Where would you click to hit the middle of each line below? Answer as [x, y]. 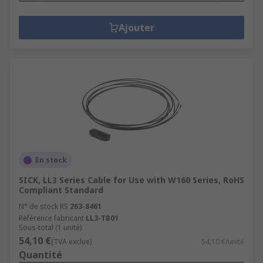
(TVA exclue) [71, 242]
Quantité [41, 255]
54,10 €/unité [223, 242]
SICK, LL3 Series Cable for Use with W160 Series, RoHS [131, 180]
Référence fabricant [51, 218]
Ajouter [136, 28]
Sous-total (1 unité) [50, 227]
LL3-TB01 [102, 218]
